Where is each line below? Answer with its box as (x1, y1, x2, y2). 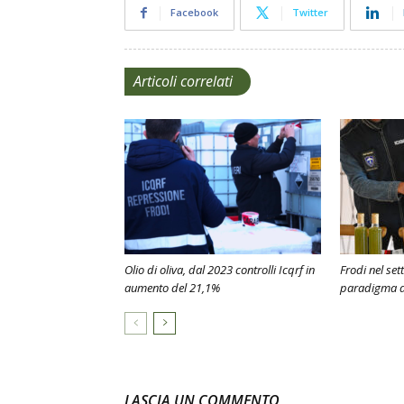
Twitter (292, 5, 328, 19)
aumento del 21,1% (124, 280, 220, 296)
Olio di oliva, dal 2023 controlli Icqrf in (124, 262, 315, 278)
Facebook (170, 5, 218, 19)
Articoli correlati (133, 71, 233, 91)
